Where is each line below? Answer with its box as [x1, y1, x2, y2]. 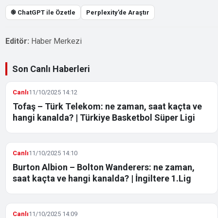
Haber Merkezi [31, 36, 82, 46]
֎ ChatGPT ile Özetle [11, 8, 76, 16]
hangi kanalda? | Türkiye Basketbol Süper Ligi [13, 112, 196, 123]
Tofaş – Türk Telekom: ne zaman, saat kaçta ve [13, 101, 202, 111]
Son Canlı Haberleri [12, 63, 91, 74]
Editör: [5, 36, 30, 46]
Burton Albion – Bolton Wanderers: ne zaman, [13, 162, 195, 172]
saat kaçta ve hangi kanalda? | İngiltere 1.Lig [13, 173, 192, 183]
